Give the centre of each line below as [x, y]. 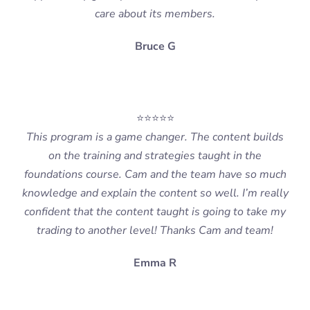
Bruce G [155, 47]
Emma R [155, 263]
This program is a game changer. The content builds [155, 137]
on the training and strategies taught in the [155, 156]
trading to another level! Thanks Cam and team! [155, 231]
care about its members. [155, 14]
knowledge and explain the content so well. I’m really [155, 193]
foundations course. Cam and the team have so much [155, 175]
